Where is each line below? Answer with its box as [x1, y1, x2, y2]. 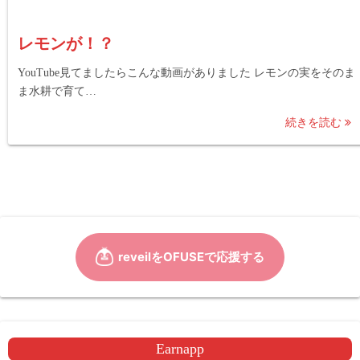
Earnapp [156, 341, 204, 358]
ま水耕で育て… [18, 85, 96, 98]
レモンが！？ [18, 35, 114, 53]
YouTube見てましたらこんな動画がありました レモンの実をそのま [18, 67, 355, 80]
